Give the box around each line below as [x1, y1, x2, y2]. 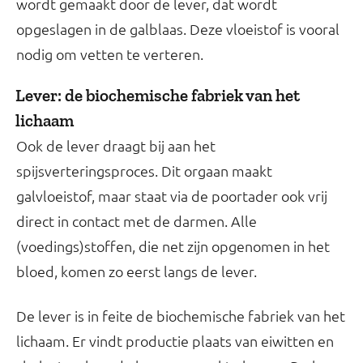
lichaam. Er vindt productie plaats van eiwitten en [16, 331, 334, 350]
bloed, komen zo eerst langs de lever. [16, 261, 257, 280]
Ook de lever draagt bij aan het [16, 135, 216, 155]
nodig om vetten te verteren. [16, 44, 203, 63]
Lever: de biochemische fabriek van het [15, 84, 300, 105]
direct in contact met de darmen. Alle [16, 211, 257, 230]
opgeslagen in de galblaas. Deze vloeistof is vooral [16, 19, 340, 38]
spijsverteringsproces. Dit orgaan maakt [16, 160, 272, 180]
